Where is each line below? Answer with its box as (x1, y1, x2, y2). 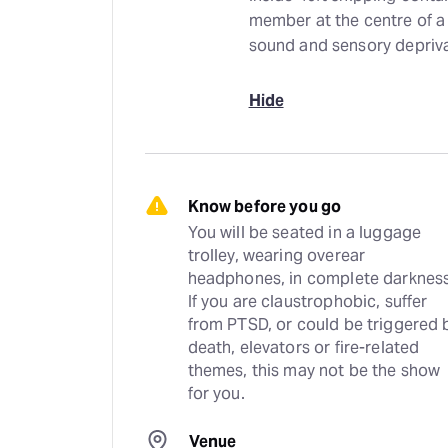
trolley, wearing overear (187, 245, 366, 266)
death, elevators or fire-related (187, 337, 420, 358)
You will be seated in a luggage (187, 222, 422, 243)
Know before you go (187, 196, 342, 217)
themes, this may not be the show (187, 360, 441, 381)
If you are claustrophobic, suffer (187, 291, 428, 312)
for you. (187, 383, 245, 404)
